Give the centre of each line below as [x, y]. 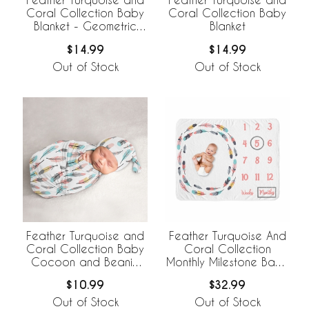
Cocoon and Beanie [85, 261]
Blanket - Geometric [85, 26]
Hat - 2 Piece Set [85, 275]
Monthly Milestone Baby [227, 261]
